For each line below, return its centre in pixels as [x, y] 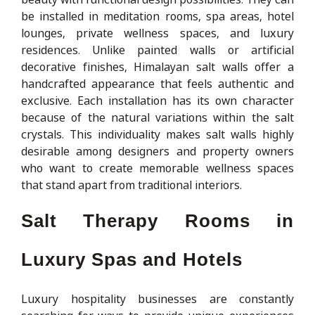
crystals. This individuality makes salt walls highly [157, 134]
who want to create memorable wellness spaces [157, 168]
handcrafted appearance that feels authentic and [157, 83]
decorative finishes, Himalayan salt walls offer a [157, 66]
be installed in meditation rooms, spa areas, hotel [157, 16]
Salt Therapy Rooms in [157, 220]
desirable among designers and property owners [157, 151]
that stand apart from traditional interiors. [131, 185]
